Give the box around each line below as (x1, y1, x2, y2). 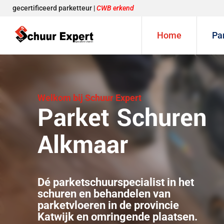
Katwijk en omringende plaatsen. (37, 210, 197, 223)
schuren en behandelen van (37, 187, 170, 200)
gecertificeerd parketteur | (12, 4, 96, 12)
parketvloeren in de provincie (37, 198, 179, 211)
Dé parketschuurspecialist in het (37, 175, 194, 188)
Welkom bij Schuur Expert (37, 92, 141, 103)
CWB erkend (96, 4, 134, 12)
